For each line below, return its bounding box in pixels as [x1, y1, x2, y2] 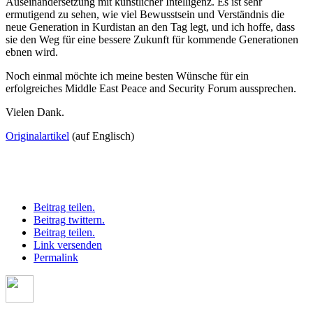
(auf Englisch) [69, 129, 134, 142]
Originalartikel [6, 129, 69, 142]
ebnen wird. [6, 45, 58, 58]
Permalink [34, 251, 78, 263]
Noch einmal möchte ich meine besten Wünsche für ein [6, 69, 249, 82]
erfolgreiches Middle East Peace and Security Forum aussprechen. [6, 82, 296, 94]
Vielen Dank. [6, 105, 64, 118]
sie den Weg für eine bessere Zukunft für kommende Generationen [6, 33, 298, 45]
